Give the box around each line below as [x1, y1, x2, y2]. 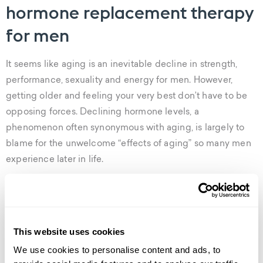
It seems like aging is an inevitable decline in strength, [6, 60, 238, 69]
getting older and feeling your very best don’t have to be [6, 92, 248, 101]
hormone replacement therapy [6, 1, 253, 23]
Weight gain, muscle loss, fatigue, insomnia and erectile [6, 185, 244, 194]
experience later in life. [6, 156, 104, 164]
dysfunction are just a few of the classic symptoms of [6, 201, 231, 210]
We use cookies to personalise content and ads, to [14, 245, 221, 255]
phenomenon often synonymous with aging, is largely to [6, 124, 245, 133]
